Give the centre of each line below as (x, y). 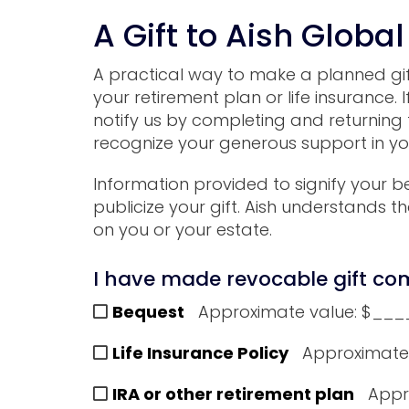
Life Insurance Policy (200, 353)
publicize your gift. (169, 206)
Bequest (148, 312)
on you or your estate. (183, 229)
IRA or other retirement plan (233, 394)
